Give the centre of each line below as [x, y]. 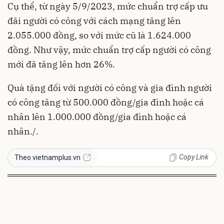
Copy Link [194, 157]
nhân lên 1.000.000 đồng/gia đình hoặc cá [97, 116]
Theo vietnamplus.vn [47, 157]
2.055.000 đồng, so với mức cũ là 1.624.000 [99, 35]
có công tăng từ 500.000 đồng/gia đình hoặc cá [106, 102]
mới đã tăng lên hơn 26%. [61, 64]
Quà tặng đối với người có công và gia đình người [110, 87]
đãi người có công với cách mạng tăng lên [94, 20]
